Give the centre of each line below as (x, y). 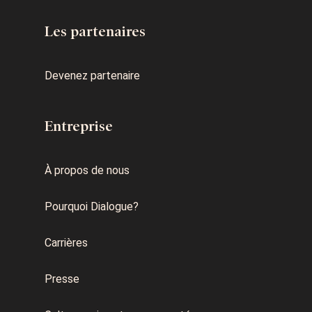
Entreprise (79, 126)
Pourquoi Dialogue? (92, 206)
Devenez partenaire (92, 75)
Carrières (66, 242)
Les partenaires (95, 31)
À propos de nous (87, 170)
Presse (62, 279)
